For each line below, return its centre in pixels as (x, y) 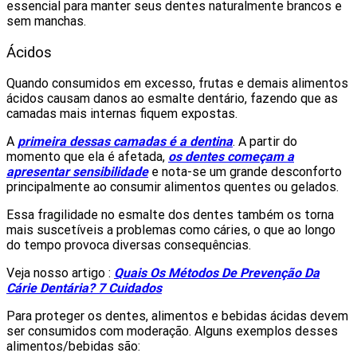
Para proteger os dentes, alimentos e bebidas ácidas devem (177, 316)
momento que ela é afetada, (87, 157)
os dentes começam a (231, 157)
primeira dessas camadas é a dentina (125, 142)
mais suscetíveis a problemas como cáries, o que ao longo (171, 230)
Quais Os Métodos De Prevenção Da (217, 273)
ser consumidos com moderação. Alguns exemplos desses (172, 331)
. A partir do (265, 142)
